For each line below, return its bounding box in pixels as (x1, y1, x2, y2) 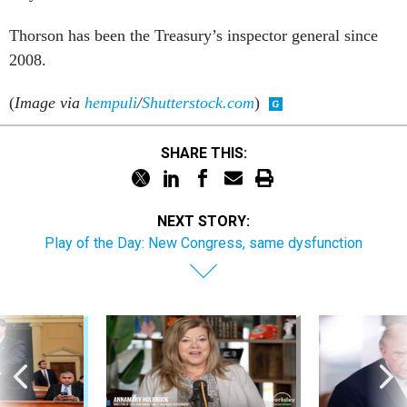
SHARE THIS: (169, 144, 247, 162)
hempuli (84, 94, 137, 112)
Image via (15, 94, 84, 112)
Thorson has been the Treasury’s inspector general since (9, 26, 378, 45)
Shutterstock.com (142, 94, 254, 112)
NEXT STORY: (157, 213, 250, 230)
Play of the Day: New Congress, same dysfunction (45, 234, 362, 252)
